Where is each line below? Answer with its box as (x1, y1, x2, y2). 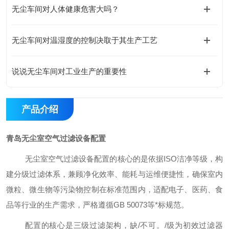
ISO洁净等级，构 (163, 154, 223, 163)
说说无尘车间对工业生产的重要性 (12, 67, 127, 76)
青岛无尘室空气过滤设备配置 (6, 134, 106, 143)
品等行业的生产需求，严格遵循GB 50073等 (6, 200, 155, 209)
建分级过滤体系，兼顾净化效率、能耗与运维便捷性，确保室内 (6, 170, 223, 178)
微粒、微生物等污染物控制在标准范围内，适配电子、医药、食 (6, 185, 223, 194)
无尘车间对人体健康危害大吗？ (12, 5, 119, 13)
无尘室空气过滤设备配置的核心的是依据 (25, 154, 164, 163)
